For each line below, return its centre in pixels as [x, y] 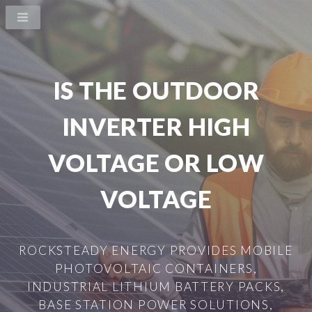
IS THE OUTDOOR [156, 90]
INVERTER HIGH [156, 126]
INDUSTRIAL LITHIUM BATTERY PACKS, [156, 286]
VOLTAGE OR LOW [156, 163]
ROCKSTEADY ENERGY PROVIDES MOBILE [156, 250]
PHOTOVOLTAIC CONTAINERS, [156, 268]
